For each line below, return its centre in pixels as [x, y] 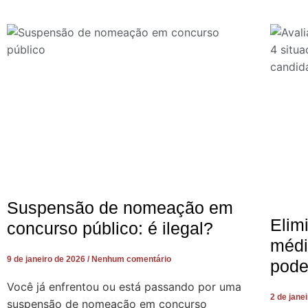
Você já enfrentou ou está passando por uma [124, 287]
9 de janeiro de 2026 [47, 260]
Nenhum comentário [130, 260]
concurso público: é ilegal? [110, 229]
